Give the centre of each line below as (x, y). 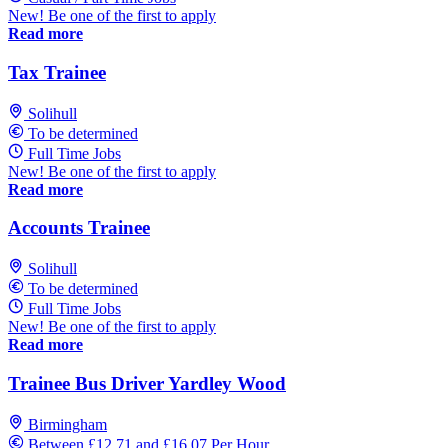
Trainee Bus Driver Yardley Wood (147, 383)
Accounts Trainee (79, 228)
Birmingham (67, 424)
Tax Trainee (57, 73)
